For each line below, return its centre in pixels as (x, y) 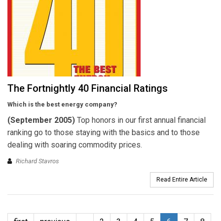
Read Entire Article (182, 180)
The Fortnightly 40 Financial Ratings (88, 88)
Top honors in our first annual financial (140, 120)
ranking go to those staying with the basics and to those (104, 132)
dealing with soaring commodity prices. (75, 145)
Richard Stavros (37, 161)
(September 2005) (41, 120)
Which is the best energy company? (62, 104)
